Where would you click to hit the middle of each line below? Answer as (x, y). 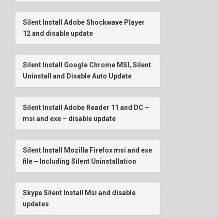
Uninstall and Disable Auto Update (77, 76)
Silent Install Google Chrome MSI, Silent (87, 65)
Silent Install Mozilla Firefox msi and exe (87, 150)
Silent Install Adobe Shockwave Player (84, 22)
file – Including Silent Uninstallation (79, 161)
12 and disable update (58, 33)
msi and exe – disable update (69, 118)
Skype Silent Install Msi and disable (79, 193)
